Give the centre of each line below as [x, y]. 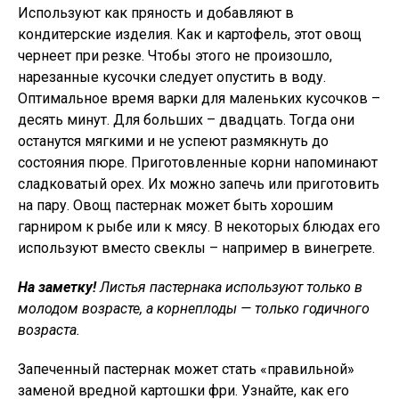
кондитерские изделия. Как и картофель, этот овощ [190, 34]
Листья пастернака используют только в [229, 287]
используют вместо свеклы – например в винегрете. [196, 248]
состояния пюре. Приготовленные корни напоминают [198, 163]
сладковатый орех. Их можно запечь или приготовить [199, 184]
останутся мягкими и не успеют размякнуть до [173, 141]
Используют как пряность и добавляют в [156, 13]
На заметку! [57, 287]
